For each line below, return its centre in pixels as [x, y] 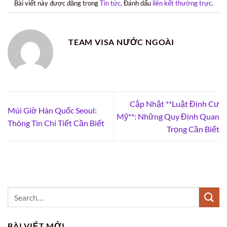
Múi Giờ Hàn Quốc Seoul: [52, 110]
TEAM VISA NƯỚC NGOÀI [121, 42]
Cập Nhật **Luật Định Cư [175, 104]
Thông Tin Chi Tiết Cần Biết [56, 123]
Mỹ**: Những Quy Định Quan [168, 117]
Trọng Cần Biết [193, 129]
